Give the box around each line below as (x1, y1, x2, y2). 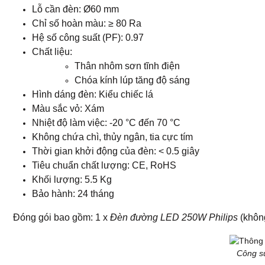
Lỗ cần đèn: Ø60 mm (32, 4, 119, 14)
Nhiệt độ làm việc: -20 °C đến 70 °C (32, 118, 180, 128)
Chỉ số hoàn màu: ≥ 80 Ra (32, 18, 141, 28)
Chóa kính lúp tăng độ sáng (75, 75, 190, 85)
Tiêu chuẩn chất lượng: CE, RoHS (32, 160, 176, 170)
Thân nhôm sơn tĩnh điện (75, 61, 180, 71)
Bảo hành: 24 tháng (32, 189, 114, 199)
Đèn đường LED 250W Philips (110, 212, 238, 222)
